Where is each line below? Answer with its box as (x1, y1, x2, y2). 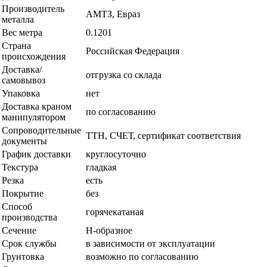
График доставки (2, 149, 71, 160)
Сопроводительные (2, 125, 81, 136)
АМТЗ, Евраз (86, 9, 140, 20)
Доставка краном (2, 101, 72, 112)
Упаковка (2, 88, 40, 99)
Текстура (2, 162, 38, 173)
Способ (2, 201, 32, 212)
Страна (2, 41, 31, 51)
